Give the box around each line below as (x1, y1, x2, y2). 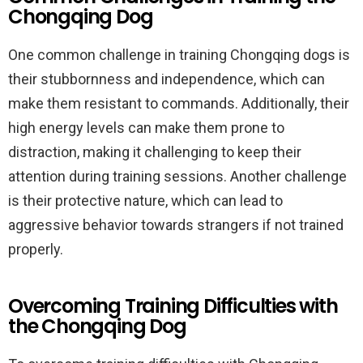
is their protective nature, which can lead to (8, 192, 283, 209)
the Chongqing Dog (8, 313, 186, 340)
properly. (8, 241, 63, 258)
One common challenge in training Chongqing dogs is (8, 46, 350, 63)
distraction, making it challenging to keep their (8, 143, 301, 160)
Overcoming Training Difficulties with (8, 293, 338, 319)
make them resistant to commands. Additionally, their (8, 95, 349, 112)
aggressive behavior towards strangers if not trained (8, 216, 344, 233)
